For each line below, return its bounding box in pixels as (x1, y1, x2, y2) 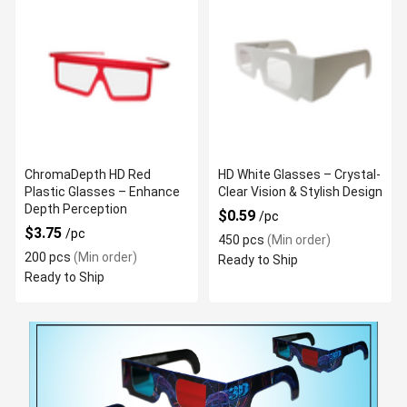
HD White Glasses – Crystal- (218, 167, 381, 182)
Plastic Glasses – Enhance (25, 184, 180, 199)
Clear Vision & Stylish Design (218, 184, 382, 199)
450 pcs (218, 233, 264, 247)
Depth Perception (25, 202, 127, 216)
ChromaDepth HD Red (25, 167, 151, 182)
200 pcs (25, 250, 71, 264)
